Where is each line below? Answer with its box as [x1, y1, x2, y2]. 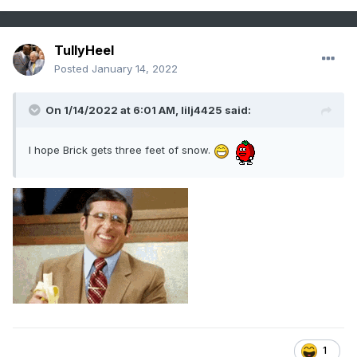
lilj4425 [181, 104, 222, 117]
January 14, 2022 [92, 62, 178, 76]
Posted [54, 62, 92, 76]
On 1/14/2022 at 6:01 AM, [45, 104, 181, 117]
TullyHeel [54, 42, 114, 59]
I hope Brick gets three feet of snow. [29, 143, 214, 157]
